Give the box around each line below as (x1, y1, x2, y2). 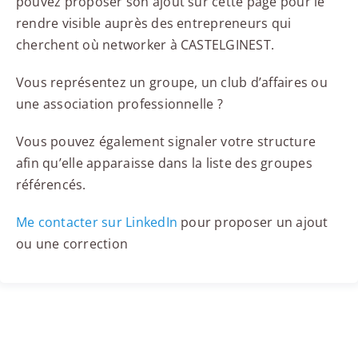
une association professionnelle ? (15, 95, 223, 113)
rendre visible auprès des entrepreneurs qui (15, 14, 292, 33)
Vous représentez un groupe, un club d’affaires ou (15, 74, 328, 92)
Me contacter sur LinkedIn (15, 213, 177, 232)
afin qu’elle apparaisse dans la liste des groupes (15, 154, 312, 173)
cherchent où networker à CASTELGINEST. (15, 36, 275, 54)
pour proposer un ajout (177, 213, 328, 232)
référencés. (15, 176, 86, 194)
